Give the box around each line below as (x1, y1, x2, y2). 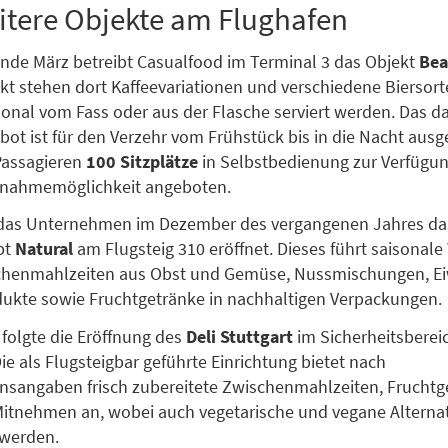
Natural (15, 237, 73, 261)
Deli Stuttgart (186, 324, 293, 348)
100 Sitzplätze (86, 149, 198, 173)
